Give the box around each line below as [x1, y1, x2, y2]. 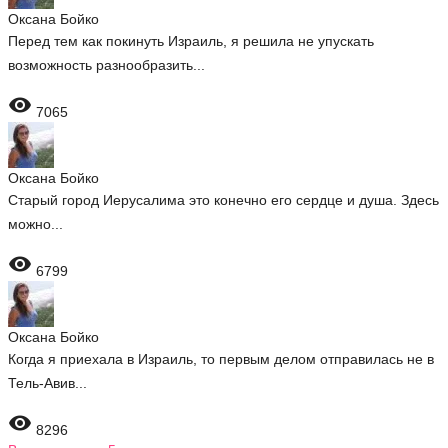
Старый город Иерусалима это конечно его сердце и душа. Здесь [8, 192, 439, 208]
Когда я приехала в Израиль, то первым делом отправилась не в [8, 351, 434, 367]
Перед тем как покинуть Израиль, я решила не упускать [8, 33, 374, 49]
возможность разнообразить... [8, 57, 205, 73]
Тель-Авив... [8, 375, 87, 391]
